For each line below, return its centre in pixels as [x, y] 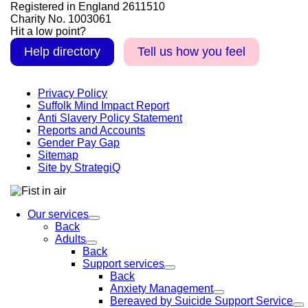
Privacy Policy [73, 93]
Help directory [62, 52]
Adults [70, 239]
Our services [58, 214]
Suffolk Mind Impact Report [103, 106]
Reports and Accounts [91, 131]
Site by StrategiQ [79, 168]
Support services [123, 264]
